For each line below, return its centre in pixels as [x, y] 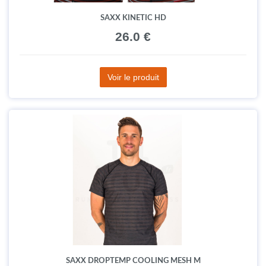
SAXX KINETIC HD [133, 18]
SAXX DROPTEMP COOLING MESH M [133, 260]
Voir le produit [133, 77]
